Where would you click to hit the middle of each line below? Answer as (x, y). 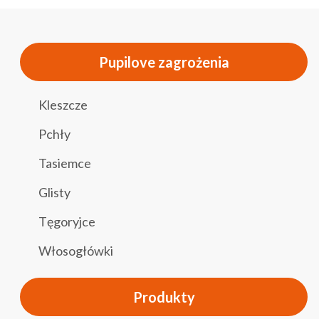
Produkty (164, 297)
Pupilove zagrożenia (164, 62)
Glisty (54, 192)
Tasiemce (65, 163)
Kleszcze (63, 104)
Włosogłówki (76, 250)
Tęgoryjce (67, 221)
